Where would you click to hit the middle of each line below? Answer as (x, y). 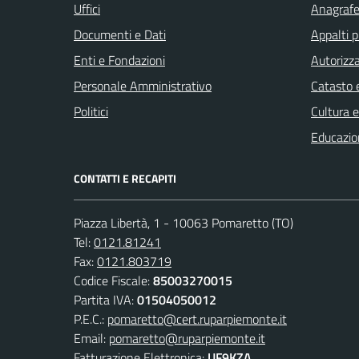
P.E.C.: (91, 319)
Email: (91, 338)
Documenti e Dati (120, 34)
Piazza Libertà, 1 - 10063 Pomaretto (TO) (184, 222)
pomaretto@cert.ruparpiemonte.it (197, 319)
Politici (91, 111)
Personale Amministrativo (143, 85)
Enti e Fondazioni (119, 60)
